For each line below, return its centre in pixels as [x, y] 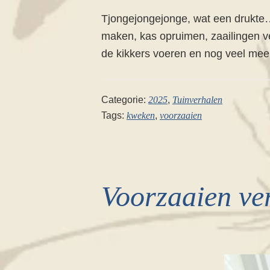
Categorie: [125, 99]
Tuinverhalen [197, 99]
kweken [141, 115]
